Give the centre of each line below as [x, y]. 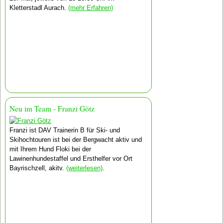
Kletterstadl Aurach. [39, 7]
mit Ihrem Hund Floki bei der [50, 149]
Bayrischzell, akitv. [38, 168]
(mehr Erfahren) [90, 7]
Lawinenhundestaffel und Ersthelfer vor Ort [71, 158]
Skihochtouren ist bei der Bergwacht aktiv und [75, 139]
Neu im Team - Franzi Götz [52, 109]
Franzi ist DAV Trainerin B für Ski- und [64, 130]
